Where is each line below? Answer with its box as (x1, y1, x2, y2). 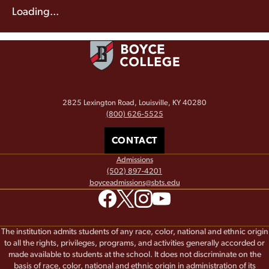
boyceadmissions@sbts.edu (89, 179, 180, 187)
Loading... (12, 7, 59, 18)
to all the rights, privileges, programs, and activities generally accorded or (4, 239, 265, 248)
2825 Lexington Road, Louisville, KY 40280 (62, 98, 207, 107)
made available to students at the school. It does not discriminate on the (8, 250, 261, 259)
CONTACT (111, 136, 158, 146)
